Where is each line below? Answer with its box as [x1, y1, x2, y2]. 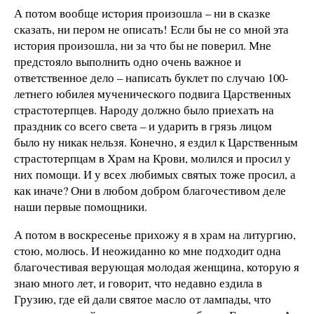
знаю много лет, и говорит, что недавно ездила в [14, 274, 262, 291]
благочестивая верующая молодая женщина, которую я [14, 258, 299, 275]
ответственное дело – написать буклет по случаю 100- [14, 69, 289, 86]
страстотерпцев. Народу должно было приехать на [14, 101, 274, 118]
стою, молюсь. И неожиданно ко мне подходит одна [14, 242, 281, 259]
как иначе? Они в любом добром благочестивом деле [14, 182, 286, 198]
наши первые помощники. [14, 198, 147, 214]
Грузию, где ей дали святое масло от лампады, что [14, 290, 271, 307]
